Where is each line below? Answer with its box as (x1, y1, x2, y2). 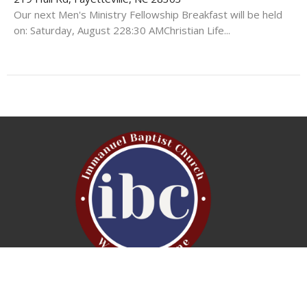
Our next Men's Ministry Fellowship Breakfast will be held (14, 7, 282, 21)
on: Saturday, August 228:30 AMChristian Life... (14, 23, 230, 37)
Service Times (112, 288, 174, 302)
